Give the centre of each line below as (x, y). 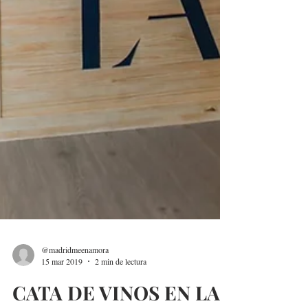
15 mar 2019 (62, 294)
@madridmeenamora (75, 282)
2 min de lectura (121, 294)
